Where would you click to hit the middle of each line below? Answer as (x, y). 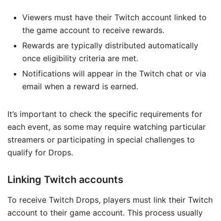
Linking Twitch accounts (65, 180)
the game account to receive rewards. (93, 30)
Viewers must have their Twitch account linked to (114, 18)
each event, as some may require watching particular (107, 127)
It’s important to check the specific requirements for (105, 114)
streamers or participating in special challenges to (101, 140)
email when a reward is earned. (80, 87)
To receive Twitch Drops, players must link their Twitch (110, 200)
